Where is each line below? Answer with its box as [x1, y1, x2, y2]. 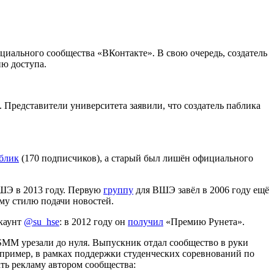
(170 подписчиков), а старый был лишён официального [19, 153, 253, 164]
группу [103, 185, 133, 196]
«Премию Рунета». [163, 217, 245, 228]
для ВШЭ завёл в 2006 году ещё [133, 185, 269, 196]
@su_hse [24, 217, 59, 228]
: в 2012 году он [59, 217, 128, 228]
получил [128, 217, 163, 228]
